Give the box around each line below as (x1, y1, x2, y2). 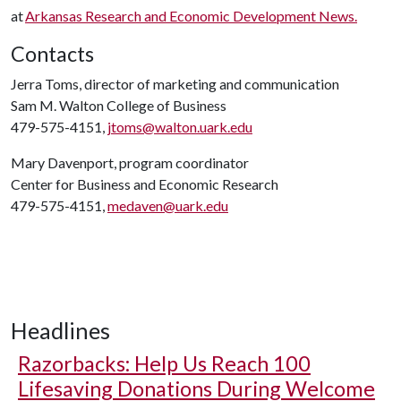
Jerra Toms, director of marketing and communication (11, 75, 339, 92)
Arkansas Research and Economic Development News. (25, 7, 357, 24)
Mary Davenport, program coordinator (11, 154, 249, 171)
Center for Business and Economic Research (11, 175, 278, 192)
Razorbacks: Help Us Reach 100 (18, 351, 311, 376)
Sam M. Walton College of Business (11, 97, 226, 114)
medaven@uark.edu (107, 197, 228, 214)
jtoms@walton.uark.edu (107, 118, 252, 135)
